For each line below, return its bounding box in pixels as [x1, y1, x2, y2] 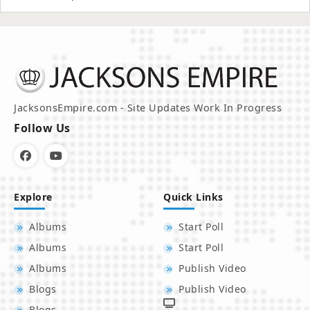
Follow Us [14, 120, 71, 136]
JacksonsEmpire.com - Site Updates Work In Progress [14, 101, 282, 115]
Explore [14, 190, 53, 204]
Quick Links [163, 190, 224, 204]
